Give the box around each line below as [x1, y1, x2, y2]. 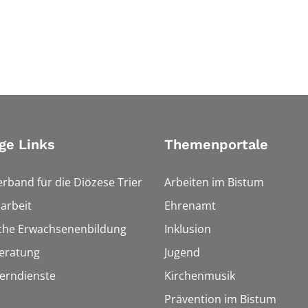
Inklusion [164, 221, 211, 236]
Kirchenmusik [164, 267, 235, 283]
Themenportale [164, 135, 268, 153]
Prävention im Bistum [164, 291, 276, 307]
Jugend [164, 244, 200, 260]
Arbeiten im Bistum [164, 174, 264, 190]
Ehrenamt [164, 197, 216, 213]
